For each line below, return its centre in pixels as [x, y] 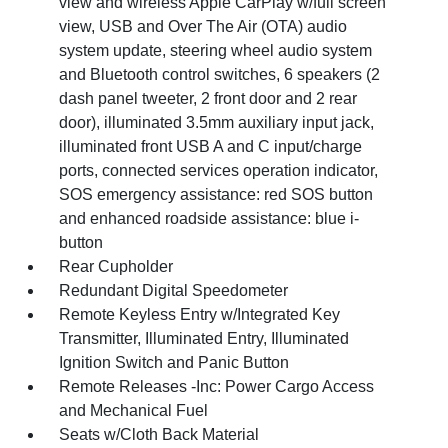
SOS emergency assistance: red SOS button [216, 194]
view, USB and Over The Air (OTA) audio [203, 26]
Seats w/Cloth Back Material [159, 434]
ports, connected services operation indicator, [219, 170]
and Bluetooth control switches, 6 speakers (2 [220, 74]
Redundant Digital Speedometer [174, 290]
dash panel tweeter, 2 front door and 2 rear [208, 98]
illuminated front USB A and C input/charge [211, 146]
